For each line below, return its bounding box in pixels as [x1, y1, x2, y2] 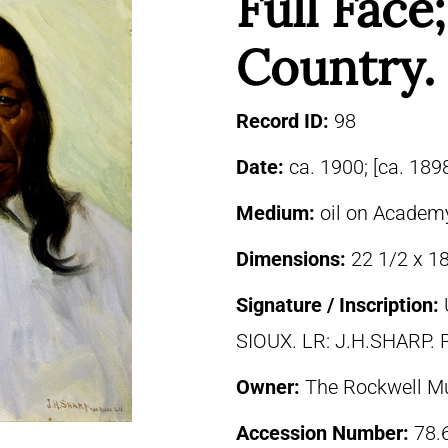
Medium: [236, 201, 320, 225]
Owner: [236, 375, 305, 399]
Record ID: [236, 109, 334, 133]
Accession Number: [236, 421, 414, 445]
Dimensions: [236, 247, 351, 271]
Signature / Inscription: [236, 293, 444, 317]
